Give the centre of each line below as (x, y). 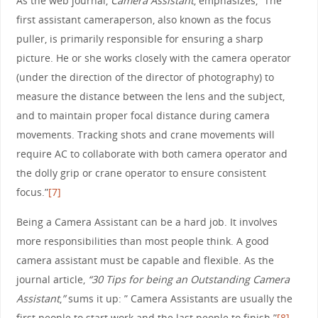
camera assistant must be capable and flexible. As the (145, 260)
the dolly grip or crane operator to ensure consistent (141, 173)
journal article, (52, 279)
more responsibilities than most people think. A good (142, 241)
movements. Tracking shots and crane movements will (145, 135)
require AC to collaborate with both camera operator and (152, 154)
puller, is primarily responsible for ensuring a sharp (139, 39)
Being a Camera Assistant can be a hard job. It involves (147, 221)
